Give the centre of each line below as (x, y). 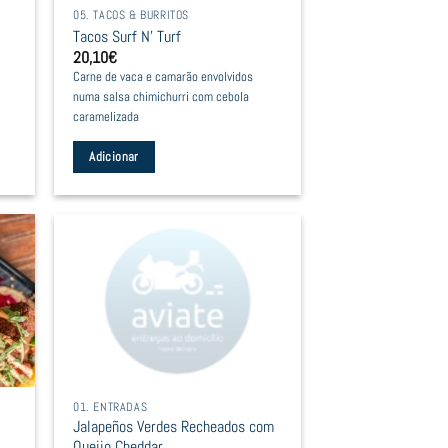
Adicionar (114, 156)
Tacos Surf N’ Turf (127, 36)
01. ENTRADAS (110, 406)
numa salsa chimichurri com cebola (161, 96)
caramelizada (106, 116)
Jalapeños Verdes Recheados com (174, 426)
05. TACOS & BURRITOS (131, 15)
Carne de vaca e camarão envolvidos (163, 76)
